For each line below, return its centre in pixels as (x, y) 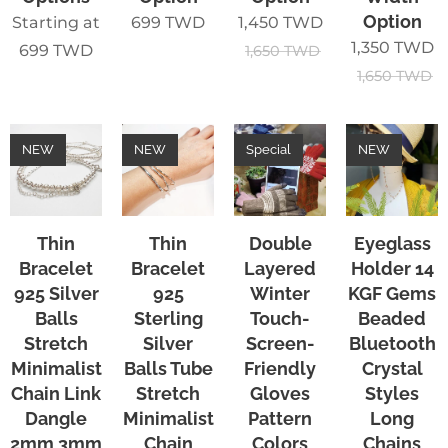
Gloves (280, 393)
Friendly (280, 368)
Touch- (280, 318)
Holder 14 (392, 268)
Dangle (56, 418)
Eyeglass (392, 243)
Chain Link (56, 393)
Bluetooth (392, 343)
